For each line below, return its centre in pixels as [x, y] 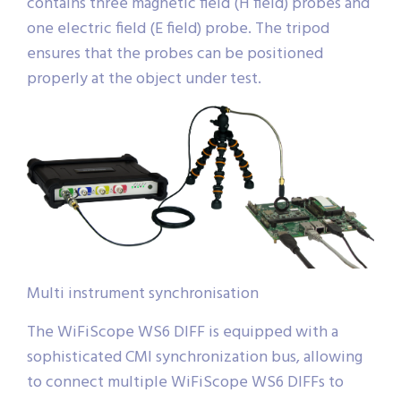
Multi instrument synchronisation [143, 294]
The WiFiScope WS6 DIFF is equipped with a [183, 333]
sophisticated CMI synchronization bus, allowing [195, 358]
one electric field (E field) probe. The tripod [178, 30]
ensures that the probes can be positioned [175, 55]
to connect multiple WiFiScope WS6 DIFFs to [185, 383]
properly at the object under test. [144, 80]
